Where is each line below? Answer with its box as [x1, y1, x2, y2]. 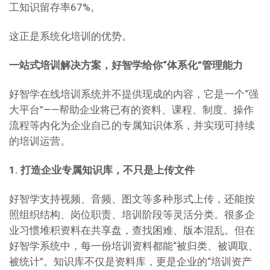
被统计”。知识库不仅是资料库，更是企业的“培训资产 [9, 256, 252, 268]
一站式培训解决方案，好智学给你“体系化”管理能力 [9, 59, 243, 71]
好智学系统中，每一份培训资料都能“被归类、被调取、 [9, 240, 259, 252]
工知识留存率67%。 [9, 1, 101, 13]
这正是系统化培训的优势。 [9, 30, 132, 42]
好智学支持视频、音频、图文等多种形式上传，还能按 [9, 193, 255, 205]
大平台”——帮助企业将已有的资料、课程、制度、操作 [9, 104, 254, 116]
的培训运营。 [9, 135, 71, 147]
